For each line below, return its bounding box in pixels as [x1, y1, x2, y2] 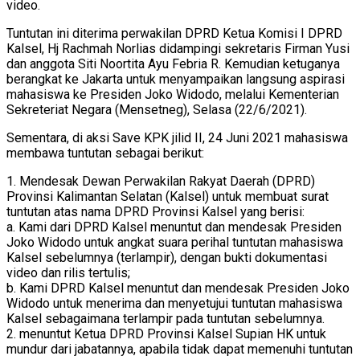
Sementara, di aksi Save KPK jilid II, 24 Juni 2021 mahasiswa [6, 130, 348, 146]
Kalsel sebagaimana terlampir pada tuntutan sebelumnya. [6, 311, 325, 327]
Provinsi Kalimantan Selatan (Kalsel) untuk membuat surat [6, 189, 329, 205]
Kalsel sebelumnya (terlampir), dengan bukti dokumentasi [6, 250, 327, 266]
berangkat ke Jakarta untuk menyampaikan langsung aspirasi [6, 72, 345, 88]
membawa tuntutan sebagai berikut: [6, 145, 204, 162]
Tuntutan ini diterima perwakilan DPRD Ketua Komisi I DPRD [6, 26, 342, 42]
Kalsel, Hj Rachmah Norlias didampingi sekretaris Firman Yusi [6, 41, 350, 57]
